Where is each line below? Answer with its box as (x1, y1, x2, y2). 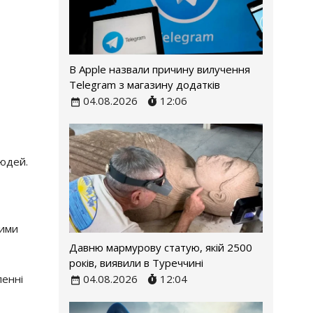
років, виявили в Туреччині (68, 256, 203, 270)
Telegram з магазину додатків (68, 78, 220, 92)
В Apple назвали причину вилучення (68, 62, 250, 77)
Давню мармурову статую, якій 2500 (68, 240, 252, 255)
